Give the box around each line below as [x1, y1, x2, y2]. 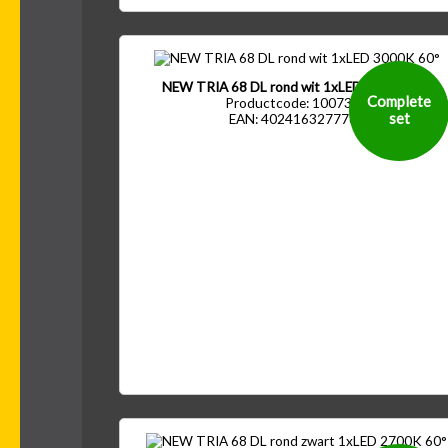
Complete [367, 92, 431, 111]
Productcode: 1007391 [225, 95, 369, 112]
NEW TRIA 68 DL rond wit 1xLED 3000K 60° [161, 79, 432, 96]
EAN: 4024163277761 [228, 111, 365, 128]
